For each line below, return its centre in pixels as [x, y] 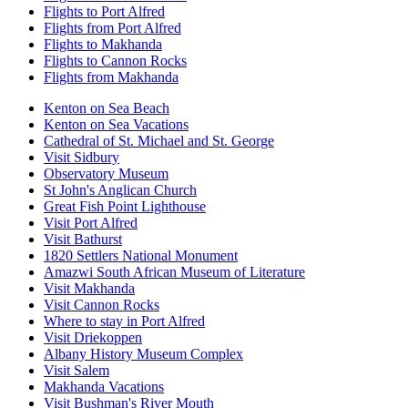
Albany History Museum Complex [143, 353]
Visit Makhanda [89, 288]
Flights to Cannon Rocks [115, 60]
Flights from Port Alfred [112, 27]
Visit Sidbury [82, 157]
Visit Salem [76, 370]
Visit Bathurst [83, 239]
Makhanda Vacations [104, 386]
